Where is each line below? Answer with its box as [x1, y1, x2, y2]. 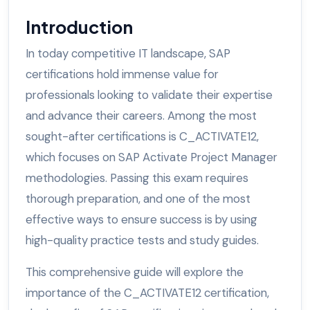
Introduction [26, 16, 136, 39]
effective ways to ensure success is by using [26, 212, 257, 228]
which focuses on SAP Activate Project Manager [26, 149, 277, 165]
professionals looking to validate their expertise [26, 87, 273, 103]
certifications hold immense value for [26, 66, 219, 82]
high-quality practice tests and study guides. [26, 232, 262, 248]
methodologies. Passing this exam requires [26, 170, 248, 186]
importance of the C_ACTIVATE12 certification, [26, 285, 269, 301]
